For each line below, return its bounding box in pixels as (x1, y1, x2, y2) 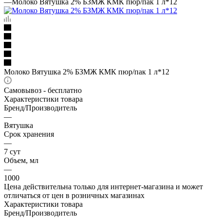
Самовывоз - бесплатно (4, 86, 82, 94)
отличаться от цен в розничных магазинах (4, 191, 145, 200)
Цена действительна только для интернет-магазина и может (4, 182, 203, 191)
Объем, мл (4, 156, 38, 164)
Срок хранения (4, 129, 54, 138)
